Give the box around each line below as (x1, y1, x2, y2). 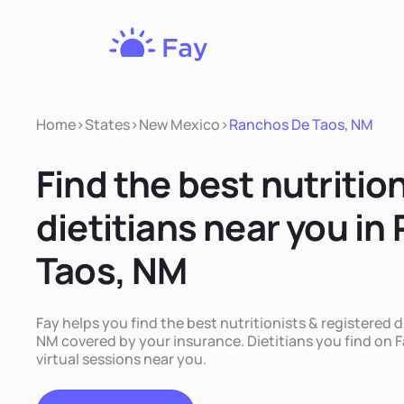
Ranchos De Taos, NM (229, 115, 373, 134)
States (85, 115, 130, 134)
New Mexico (139, 115, 220, 134)
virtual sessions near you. (36, 349, 207, 369)
